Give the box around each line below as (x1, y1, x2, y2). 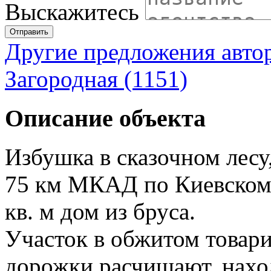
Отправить (10, 27, 48, 36)
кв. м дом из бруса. (5, 198, 195, 225)
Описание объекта (5, 104, 206, 132)
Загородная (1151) (5, 65, 188, 92)
